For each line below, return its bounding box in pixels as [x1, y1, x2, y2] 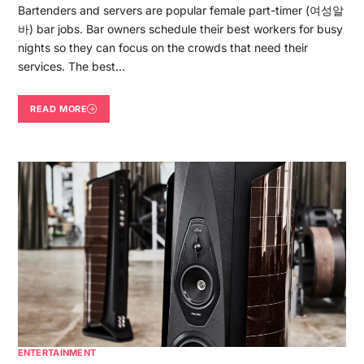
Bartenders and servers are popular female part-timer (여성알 [17, 3, 344, 18]
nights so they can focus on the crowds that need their [17, 41, 308, 55]
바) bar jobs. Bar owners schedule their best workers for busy [17, 22, 343, 37]
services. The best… [17, 59, 125, 74]
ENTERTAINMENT [17, 346, 97, 358]
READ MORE [30, 102, 88, 115]
